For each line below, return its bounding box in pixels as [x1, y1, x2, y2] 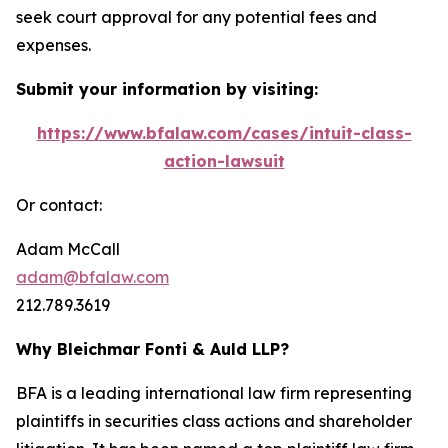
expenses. [16, 35, 91, 55]
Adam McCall [16, 239, 120, 259]
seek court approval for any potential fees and [16, 7, 377, 27]
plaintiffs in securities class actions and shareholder [16, 411, 412, 431]
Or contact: [16, 195, 102, 215]
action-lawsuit [163, 151, 285, 171]
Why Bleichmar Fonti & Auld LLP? [16, 339, 289, 359]
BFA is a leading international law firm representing [16, 383, 412, 403]
